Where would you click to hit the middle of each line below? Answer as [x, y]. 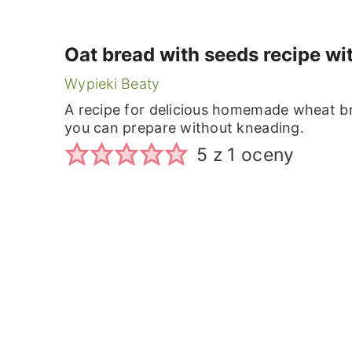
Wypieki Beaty [112, 84]
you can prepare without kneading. [184, 128]
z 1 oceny [251, 155]
